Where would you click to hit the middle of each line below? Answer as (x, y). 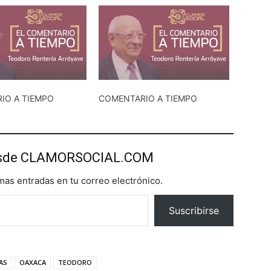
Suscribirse (194, 211)
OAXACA (33, 263)
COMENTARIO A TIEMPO (148, 99)
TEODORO (75, 263)
